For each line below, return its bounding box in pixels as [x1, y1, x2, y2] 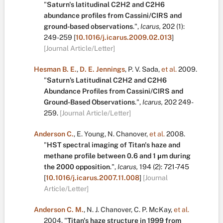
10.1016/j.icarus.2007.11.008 [46, 174, 139, 182]
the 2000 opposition [44, 163, 110, 171]
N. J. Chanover [87, 206, 131, 214]
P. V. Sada [128, 65, 158, 73]
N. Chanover [108, 130, 146, 138]
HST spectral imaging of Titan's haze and [47, 141, 180, 149]
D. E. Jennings [80, 65, 125, 73]
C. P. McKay [134, 206, 171, 214]
